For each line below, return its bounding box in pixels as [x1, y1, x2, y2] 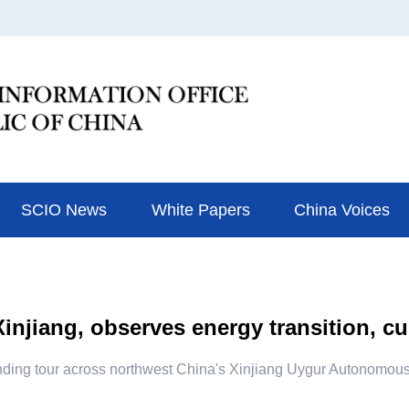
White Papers [151, 201, 250, 219]
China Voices [293, 201, 390, 219]
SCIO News [21, 201, 108, 219]
